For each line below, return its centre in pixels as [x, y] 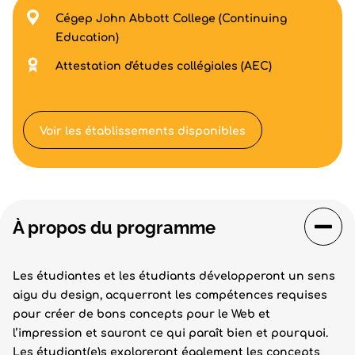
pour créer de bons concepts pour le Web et [141, 314]
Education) [87, 38]
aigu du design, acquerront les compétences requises [170, 295]
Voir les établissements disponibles [143, 131]
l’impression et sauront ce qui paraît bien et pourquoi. [170, 333]
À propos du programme [114, 227]
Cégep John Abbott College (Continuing [171, 19]
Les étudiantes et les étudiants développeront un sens [174, 276]
